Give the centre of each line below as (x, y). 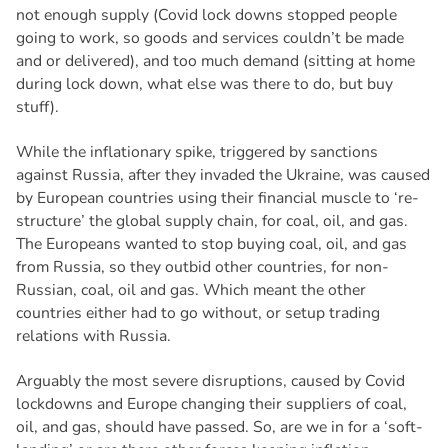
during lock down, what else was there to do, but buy (204, 84)
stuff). (37, 107)
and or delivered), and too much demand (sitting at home (215, 61)
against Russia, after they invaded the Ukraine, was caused (222, 175)
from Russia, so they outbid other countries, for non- (202, 267)
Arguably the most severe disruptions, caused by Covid (210, 381)
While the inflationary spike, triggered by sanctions (196, 152)
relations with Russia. (93, 336)
